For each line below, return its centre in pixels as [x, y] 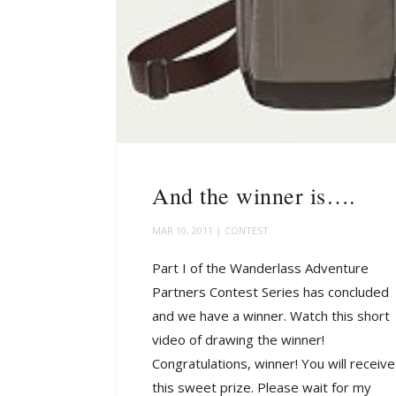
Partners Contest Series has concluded [270, 292]
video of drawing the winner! [238, 340]
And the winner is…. [254, 196]
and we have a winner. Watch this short [271, 316]
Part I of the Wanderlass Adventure [260, 268]
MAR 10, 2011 [183, 231]
